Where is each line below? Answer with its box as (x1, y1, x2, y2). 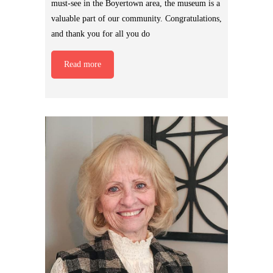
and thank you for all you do (51, 29, 150, 38)
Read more (64, 59, 101, 69)
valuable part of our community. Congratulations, (51, 13, 222, 23)
